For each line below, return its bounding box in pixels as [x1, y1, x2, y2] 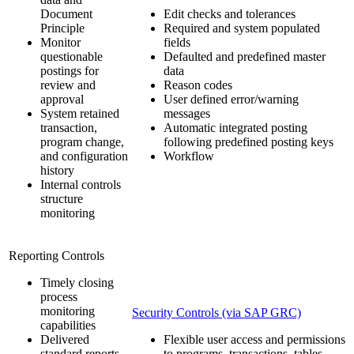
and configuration [40, 149, 128, 164]
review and [40, 78, 96, 92]
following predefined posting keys [164, 135, 333, 149]
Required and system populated [164, 21, 320, 36]
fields [164, 36, 190, 50]
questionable [40, 50, 103, 64]
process [40, 290, 77, 304]
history [40, 164, 74, 178]
